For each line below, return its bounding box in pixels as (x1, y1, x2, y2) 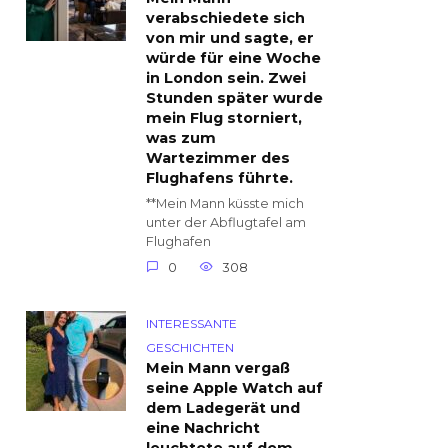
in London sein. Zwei (146, 69, 306, 88)
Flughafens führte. (146, 169, 293, 188)
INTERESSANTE (146, 315, 237, 331)
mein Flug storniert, (146, 109, 302, 128)
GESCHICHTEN (146, 339, 234, 355)
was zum (146, 129, 216, 148)
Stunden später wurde (146, 89, 323, 108)
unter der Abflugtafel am (146, 215, 306, 231)
